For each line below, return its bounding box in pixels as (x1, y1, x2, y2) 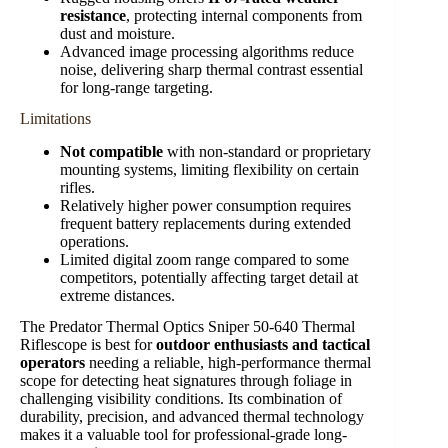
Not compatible (60, 142, 163, 160)
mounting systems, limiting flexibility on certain (60, 160, 359, 178)
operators (20, 353, 85, 371)
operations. (60, 232, 129, 250)
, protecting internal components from (126, 7, 362, 25)
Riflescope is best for (20, 335, 156, 353)
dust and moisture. (60, 25, 175, 43)
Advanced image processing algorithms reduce (60, 43, 354, 61)
